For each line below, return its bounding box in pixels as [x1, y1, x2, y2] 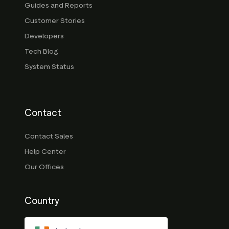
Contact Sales [25, 132, 73, 141]
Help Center [25, 147, 66, 156]
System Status [25, 62, 74, 72]
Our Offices [25, 163, 64, 172]
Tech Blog [25, 47, 58, 56]
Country [25, 195, 59, 207]
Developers [25, 32, 64, 41]
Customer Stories [25, 16, 85, 26]
